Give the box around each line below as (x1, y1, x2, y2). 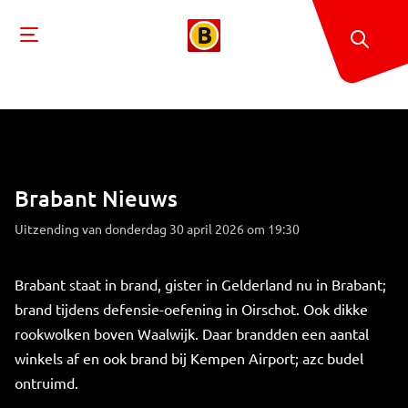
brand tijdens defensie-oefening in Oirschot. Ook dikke (15, 300, 368, 318)
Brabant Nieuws (15, 184, 178, 212)
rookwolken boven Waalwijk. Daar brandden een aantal (15, 324, 369, 342)
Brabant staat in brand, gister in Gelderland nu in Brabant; (15, 275, 386, 293)
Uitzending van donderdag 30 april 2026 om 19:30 (15, 220, 300, 237)
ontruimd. (15, 373, 78, 392)
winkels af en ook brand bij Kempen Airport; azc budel (15, 349, 363, 367)
